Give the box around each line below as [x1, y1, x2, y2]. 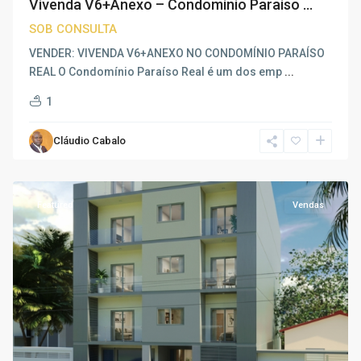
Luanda [29, 159, 68, 172]
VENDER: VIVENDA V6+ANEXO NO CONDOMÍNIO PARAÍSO [29, 47, 325, 60]
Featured [37, 200, 73, 210]
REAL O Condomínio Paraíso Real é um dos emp [29, 65, 284, 78]
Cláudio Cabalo [53, 135, 126, 147]
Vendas [293, 200, 324, 210]
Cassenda [29, 140, 82, 153]
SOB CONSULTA [29, 22, 117, 36]
